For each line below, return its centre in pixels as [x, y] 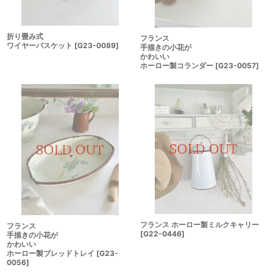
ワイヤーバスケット [40, 46]
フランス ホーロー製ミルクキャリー [200, 224]
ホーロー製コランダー [177, 65]
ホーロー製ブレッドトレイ [51, 253]
